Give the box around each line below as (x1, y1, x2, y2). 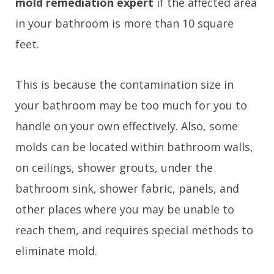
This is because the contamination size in (15, 77, 234, 92)
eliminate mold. (15, 243, 97, 259)
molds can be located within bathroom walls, (15, 139, 253, 155)
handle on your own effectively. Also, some (15, 119, 238, 134)
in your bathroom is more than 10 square (15, 16, 234, 31)
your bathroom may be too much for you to (15, 98, 247, 113)
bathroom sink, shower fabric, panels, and (15, 181, 239, 196)
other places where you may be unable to (15, 202, 234, 217)
